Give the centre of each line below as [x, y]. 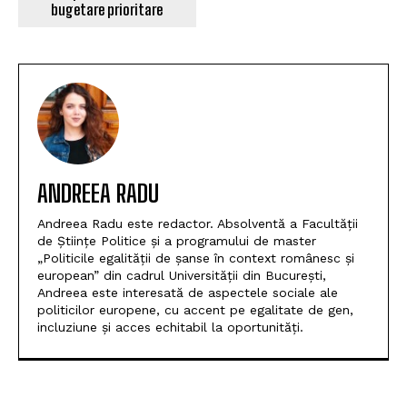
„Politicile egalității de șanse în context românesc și [196, 258]
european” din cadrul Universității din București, [182, 275]
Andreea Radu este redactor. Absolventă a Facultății [198, 223]
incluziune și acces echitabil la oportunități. [170, 327]
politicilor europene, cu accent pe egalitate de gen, [195, 309]
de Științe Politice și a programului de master [177, 240]
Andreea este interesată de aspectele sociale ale [188, 292]
